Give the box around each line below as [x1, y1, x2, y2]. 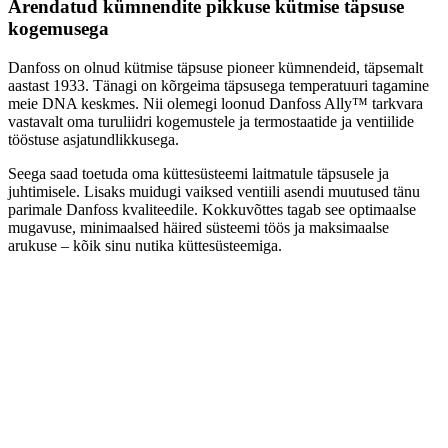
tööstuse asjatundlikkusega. [8, 131, 179, 148]
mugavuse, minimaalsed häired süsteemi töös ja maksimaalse [8, 219, 389, 236]
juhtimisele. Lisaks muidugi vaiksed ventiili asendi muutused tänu [8, 183, 420, 200]
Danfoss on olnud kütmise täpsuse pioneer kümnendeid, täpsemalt [8, 59, 423, 76]
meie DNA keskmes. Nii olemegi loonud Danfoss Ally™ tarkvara [8, 95, 423, 112]
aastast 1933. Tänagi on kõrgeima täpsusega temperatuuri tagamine [8, 77, 429, 94]
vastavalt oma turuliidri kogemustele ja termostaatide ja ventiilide [8, 113, 414, 130]
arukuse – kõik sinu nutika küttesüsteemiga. [8, 237, 282, 254]
